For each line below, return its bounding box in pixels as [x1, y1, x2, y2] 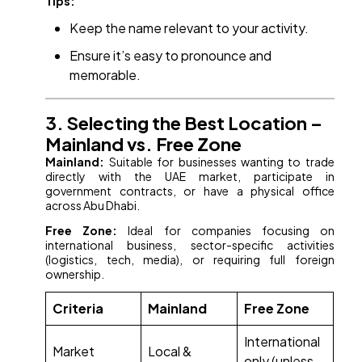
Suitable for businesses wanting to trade [104, 154, 335, 170]
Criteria [53, 300, 104, 318]
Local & [148, 343, 192, 360]
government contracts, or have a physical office [45, 183, 335, 199]
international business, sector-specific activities [45, 238, 335, 253]
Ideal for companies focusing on [117, 223, 335, 238]
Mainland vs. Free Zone [45, 133, 242, 156]
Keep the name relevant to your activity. [69, 19, 309, 37]
